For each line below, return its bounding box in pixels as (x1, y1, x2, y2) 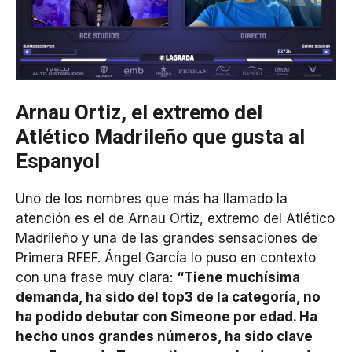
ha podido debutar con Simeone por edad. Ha (16, 308, 317, 324)
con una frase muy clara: (16, 269, 177, 285)
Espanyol (16, 148, 100, 173)
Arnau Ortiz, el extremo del (16, 100, 262, 124)
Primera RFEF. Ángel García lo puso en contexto (16, 249, 316, 266)
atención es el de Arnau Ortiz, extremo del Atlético (16, 210, 335, 226)
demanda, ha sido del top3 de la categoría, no (16, 288, 321, 305)
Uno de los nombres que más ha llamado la (16, 190, 288, 207)
